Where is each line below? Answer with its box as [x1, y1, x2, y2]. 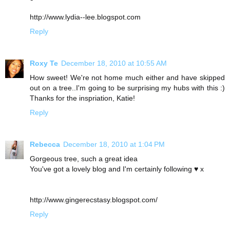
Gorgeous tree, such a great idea [30, 154, 138, 163]
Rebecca [30, 140, 60, 148]
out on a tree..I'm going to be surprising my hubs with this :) [30, 83, 225, 92]
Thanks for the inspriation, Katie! [30, 93, 135, 102]
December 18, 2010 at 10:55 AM [61, 59, 167, 67]
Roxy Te [30, 59, 58, 67]
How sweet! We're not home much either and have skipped [30, 73, 225, 82]
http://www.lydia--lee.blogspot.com [30, 12, 141, 21]
